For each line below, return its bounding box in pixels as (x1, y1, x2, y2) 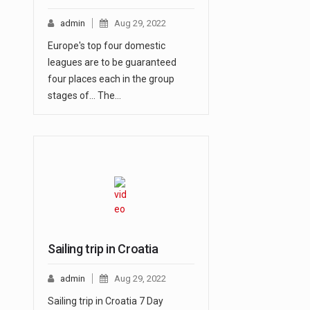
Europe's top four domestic (48, 40, 165, 52)
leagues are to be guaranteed (48, 57, 176, 69)
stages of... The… (48, 90, 121, 102)
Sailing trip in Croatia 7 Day (48, 295, 163, 307)
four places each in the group (48, 73, 174, 85)
